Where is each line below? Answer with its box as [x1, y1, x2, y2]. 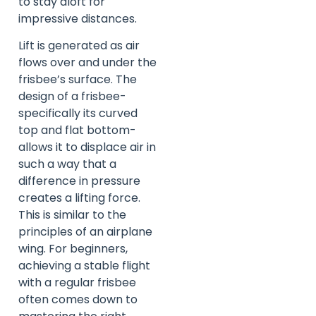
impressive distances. [18, 10, 137, 27]
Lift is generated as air [18, 37, 140, 54]
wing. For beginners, [18, 241, 128, 257]
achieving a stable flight [18, 257, 150, 274]
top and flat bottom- [18, 122, 136, 139]
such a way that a [18, 156, 116, 173]
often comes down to [18, 291, 138, 308]
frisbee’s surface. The [18, 71, 137, 88]
